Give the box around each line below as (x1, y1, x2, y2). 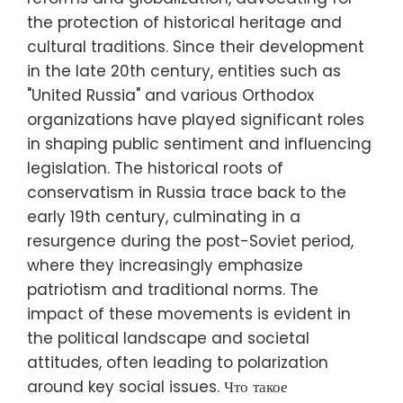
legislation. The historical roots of (27, 157, 283, 179)
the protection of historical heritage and (27, 11, 342, 33)
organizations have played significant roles (27, 108, 364, 130)
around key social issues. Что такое (27, 375, 288, 398)
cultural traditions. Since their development (27, 35, 364, 58)
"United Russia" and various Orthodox (27, 84, 314, 106)
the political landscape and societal (27, 327, 309, 349)
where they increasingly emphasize (27, 254, 303, 276)
